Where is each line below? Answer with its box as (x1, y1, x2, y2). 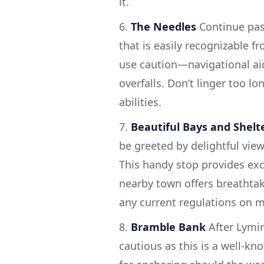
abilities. (119, 94, 161, 109)
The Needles (131, 19, 196, 34)
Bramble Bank (131, 219, 206, 234)
